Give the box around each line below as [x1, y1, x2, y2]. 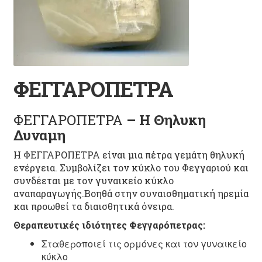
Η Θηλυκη [139, 111, 206, 130]
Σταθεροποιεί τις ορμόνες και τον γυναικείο [41, 237, 247, 251]
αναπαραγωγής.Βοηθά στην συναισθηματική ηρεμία [13, 187, 249, 200]
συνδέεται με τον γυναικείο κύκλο [13, 174, 174, 187]
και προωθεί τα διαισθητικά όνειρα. [13, 200, 174, 213]
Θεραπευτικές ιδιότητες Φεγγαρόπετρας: [13, 219, 205, 232]
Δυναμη [13, 126, 65, 145]
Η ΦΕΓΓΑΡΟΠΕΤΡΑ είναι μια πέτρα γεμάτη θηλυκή [13, 149, 244, 161]
